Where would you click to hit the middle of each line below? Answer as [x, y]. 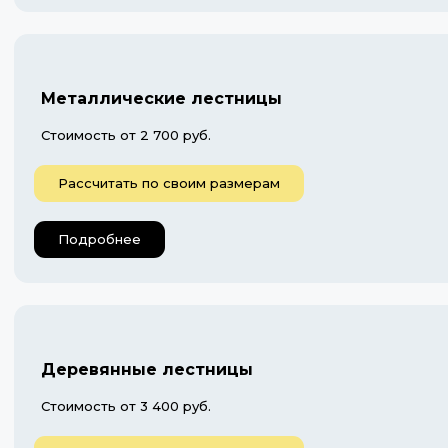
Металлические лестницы [161, 98]
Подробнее [99, 238]
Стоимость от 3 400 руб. [126, 405]
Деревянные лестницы [147, 369]
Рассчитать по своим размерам [169, 182]
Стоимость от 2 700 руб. [126, 134]
